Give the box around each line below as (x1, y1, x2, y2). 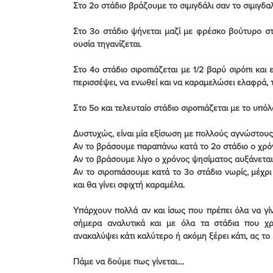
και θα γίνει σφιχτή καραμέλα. (73, 179, 185, 190)
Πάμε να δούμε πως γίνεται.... (73, 256, 184, 266)
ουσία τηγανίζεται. (73, 38, 141, 49)
